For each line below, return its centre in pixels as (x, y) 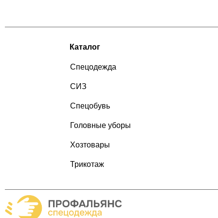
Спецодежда (93, 67)
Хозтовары (90, 145)
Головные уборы (101, 126)
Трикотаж (87, 164)
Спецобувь (90, 106)
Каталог (85, 47)
